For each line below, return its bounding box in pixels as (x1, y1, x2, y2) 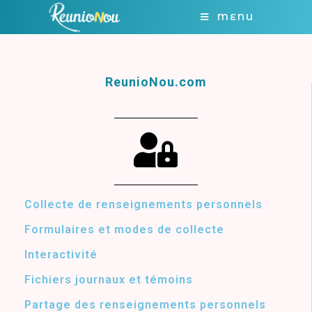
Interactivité (24, 248, 97, 261)
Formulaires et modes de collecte (24, 223, 224, 236)
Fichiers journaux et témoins (24, 273, 193, 286)
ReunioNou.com (104, 75, 207, 89)
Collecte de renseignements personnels (24, 198, 263, 211)
